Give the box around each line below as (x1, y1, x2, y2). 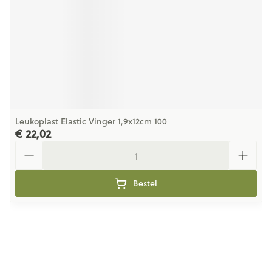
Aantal (15, 139, 44, 153)
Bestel (133, 177, 157, 189)
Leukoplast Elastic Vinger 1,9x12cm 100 (15, 115, 167, 127)
